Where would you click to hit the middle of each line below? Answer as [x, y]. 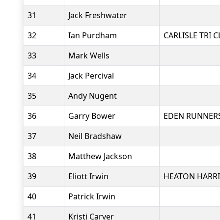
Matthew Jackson [100, 156]
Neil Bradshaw [95, 136]
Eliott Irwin [88, 176]
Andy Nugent [93, 96]
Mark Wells [89, 55]
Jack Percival [91, 76]
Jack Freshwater [98, 15]
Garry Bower [92, 116]
